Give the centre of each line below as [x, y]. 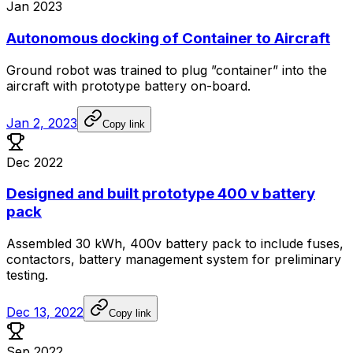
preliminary [308, 259]
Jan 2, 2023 [42, 123]
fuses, [325, 243]
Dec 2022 [35, 162]
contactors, [41, 259]
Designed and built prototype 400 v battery [161, 194]
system [227, 259]
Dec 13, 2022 [45, 312]
